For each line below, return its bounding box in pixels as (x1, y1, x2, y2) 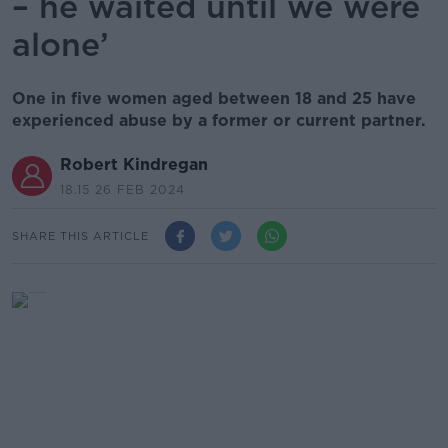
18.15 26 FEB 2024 (60, 182, 185, 197)
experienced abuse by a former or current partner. (12, 111, 426, 130)
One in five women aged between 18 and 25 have (12, 89, 416, 108)
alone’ (12, 25, 109, 64)
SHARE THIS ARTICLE (12, 228, 149, 243)
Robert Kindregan (60, 155, 208, 174)
